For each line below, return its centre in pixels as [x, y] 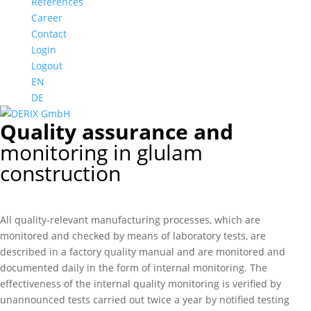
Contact [49, 34]
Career [47, 18]
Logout [47, 66]
